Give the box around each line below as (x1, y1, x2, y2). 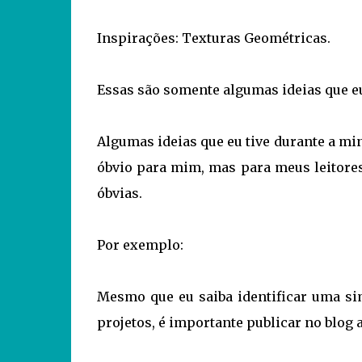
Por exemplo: (96, 237, 183, 253)
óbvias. (96, 185, 142, 201)
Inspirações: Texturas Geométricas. (96, 30, 330, 46)
